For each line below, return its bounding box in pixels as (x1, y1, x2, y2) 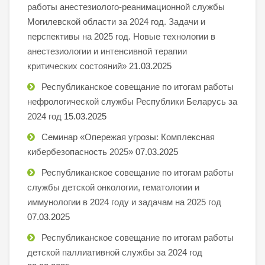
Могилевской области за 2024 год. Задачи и (27, 16, 205, 27)
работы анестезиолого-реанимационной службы (27, 1, 225, 12)
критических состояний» (27, 60, 127, 71)
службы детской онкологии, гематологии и (27, 182, 199, 192)
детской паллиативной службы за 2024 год (27, 247, 202, 257)
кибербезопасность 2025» (27, 146, 133, 157)
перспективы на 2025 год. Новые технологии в (27, 31, 215, 41)
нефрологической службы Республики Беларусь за (27, 96, 237, 106)
